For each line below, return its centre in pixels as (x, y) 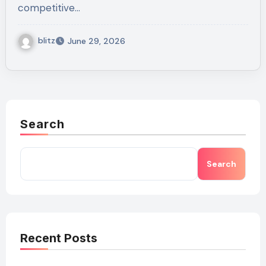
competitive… (49, 8)
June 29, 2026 (96, 41)
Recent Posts (58, 238)
